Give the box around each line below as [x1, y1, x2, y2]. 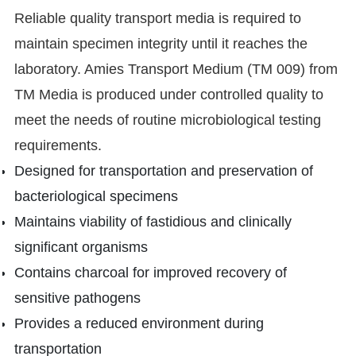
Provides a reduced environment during [14, 315, 264, 332]
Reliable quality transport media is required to [14, 10, 301, 27]
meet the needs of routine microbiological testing [14, 112, 321, 129]
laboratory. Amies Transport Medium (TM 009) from [14, 61, 338, 78]
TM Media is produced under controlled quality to [14, 87, 323, 103]
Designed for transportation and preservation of [14, 163, 313, 180]
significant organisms [14, 239, 148, 256]
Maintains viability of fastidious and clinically [14, 214, 292, 230]
